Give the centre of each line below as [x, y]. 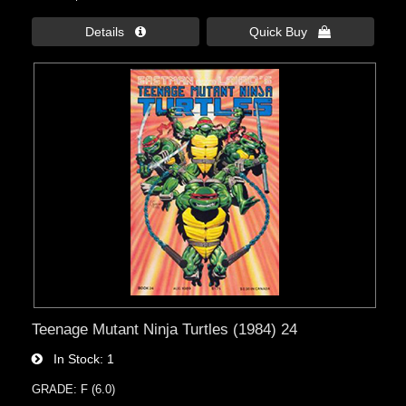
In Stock [72, 358]
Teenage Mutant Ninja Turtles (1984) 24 [165, 329]
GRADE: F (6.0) [74, 389]
